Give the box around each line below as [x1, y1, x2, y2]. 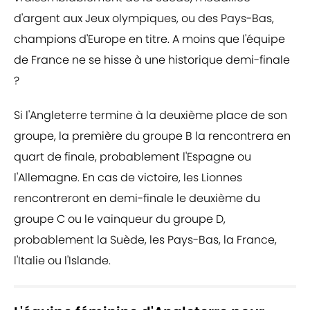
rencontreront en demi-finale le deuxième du [14, 190, 260, 207]
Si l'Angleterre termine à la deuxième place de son [14, 107, 287, 124]
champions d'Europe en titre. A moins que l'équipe [14, 31, 285, 48]
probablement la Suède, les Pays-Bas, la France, [14, 232, 277, 248]
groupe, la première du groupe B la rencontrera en [14, 128, 291, 145]
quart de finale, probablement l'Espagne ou [14, 149, 251, 165]
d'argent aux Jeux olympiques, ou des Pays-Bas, [14, 10, 274, 27]
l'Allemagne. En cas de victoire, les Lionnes [14, 170, 242, 186]
